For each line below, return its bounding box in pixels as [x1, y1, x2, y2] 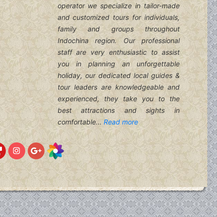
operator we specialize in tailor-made [57, 1, 180, 10]
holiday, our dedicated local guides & [57, 71, 180, 80]
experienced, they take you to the [57, 94, 180, 103]
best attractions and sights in [57, 106, 180, 115]
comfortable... [57, 118, 104, 126]
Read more [103, 118, 138, 126]
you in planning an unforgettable [57, 60, 180, 68]
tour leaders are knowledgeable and [57, 83, 180, 92]
